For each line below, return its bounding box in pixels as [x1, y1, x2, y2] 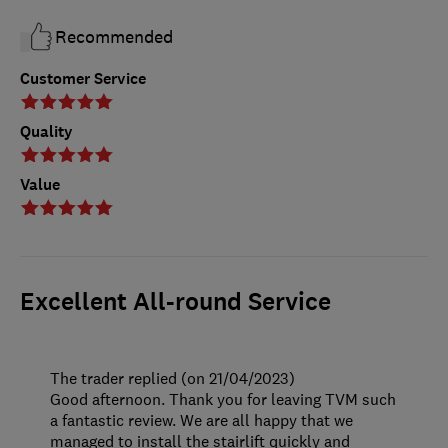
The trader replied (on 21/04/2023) [50, 368, 295, 389]
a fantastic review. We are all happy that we [50, 410, 353, 431]
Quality [20, 121, 73, 143]
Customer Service [20, 68, 146, 90]
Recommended [55, 26, 173, 49]
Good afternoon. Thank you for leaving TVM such [50, 389, 396, 410]
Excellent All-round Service [20, 286, 331, 319]
